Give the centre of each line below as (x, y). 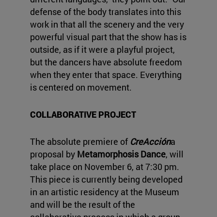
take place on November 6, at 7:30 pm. (105, 167)
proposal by (54, 154)
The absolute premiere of (80, 142)
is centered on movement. (81, 87)
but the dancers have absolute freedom (106, 62)
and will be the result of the (83, 205)
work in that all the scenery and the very (107, 24)
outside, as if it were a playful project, (102, 50)
